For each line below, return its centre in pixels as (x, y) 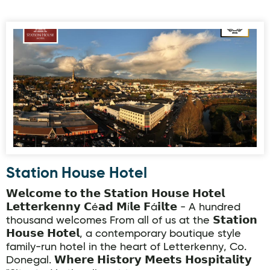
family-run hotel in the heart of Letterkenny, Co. (126, 247)
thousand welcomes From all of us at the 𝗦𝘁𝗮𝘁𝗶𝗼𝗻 (132, 221)
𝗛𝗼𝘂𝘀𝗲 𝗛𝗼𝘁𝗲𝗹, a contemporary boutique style (124, 234)
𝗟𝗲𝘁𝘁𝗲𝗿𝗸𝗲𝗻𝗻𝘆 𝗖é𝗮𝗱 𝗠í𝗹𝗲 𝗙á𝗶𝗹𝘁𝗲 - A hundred (123, 207)
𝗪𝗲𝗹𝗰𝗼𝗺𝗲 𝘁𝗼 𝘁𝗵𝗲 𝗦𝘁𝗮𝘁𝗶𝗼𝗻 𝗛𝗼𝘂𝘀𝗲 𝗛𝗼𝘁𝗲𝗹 (115, 194)
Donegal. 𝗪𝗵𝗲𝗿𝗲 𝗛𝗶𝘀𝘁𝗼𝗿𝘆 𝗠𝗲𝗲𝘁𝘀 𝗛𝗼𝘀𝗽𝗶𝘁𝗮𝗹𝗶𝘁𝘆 (129, 260)
